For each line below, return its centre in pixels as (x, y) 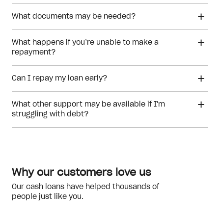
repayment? (34, 53)
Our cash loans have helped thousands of (85, 187)
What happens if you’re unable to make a (85, 43)
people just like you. (48, 197)
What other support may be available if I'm (88, 105)
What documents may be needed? (74, 17)
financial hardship (40, 147)
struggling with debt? (50, 114)
